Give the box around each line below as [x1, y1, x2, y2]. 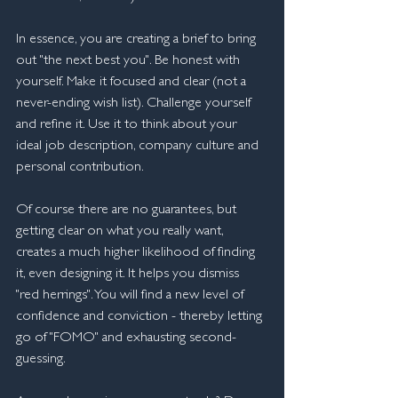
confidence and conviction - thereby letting [16, 310, 266, 324]
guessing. [16, 353, 66, 367]
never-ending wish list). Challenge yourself [16, 97, 254, 111]
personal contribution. [16, 161, 144, 175]
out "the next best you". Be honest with [16, 54, 243, 68]
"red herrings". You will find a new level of [16, 289, 247, 303]
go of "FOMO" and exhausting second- [16, 331, 236, 346]
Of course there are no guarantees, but [16, 203, 240, 218]
